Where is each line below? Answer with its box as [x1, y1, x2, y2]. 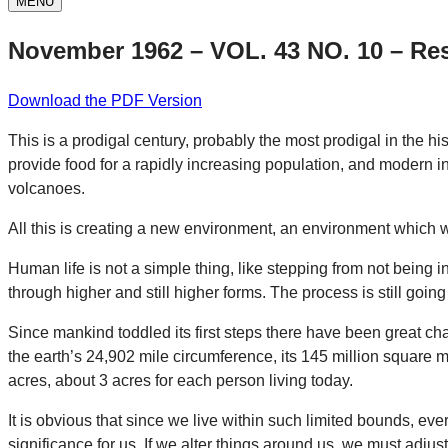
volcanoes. [8, 179, 85, 197]
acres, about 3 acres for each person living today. [8, 371, 353, 389]
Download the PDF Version [8, 91, 202, 109]
